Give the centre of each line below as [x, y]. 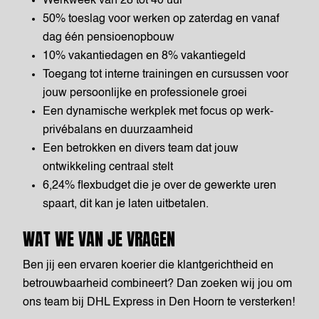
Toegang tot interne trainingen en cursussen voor [166, 75]
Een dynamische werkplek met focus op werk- [158, 112]
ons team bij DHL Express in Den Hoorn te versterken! [159, 303]
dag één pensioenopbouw [109, 38]
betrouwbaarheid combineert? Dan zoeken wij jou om [157, 284]
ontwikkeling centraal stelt [108, 167]
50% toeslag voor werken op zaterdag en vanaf [161, 19]
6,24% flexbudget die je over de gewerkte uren [159, 186]
